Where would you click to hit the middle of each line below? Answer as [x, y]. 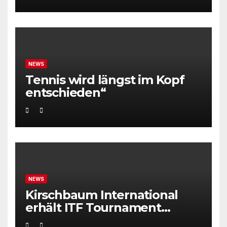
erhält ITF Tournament [93, 207]
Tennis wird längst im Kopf [105, 80]
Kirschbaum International [102, 195]
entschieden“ [66, 92]
